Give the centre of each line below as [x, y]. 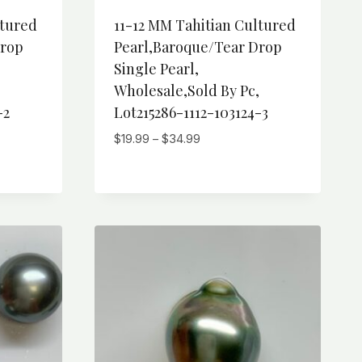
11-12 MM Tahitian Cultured [205, 25]
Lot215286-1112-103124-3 [191, 112]
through [221, 194]
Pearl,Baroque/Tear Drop [198, 46]
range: [217, 156]
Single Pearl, [156, 68]
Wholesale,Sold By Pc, [187, 90]
